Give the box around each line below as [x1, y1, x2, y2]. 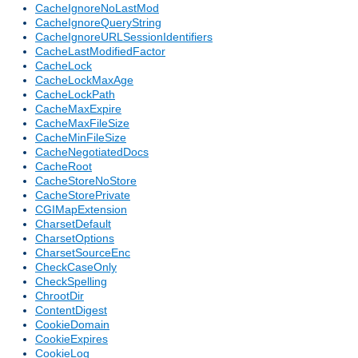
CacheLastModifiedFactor [35, 45, 165, 58]
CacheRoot [35, 160, 92, 173]
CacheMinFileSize [35, 131, 126, 145]
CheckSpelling [35, 275, 107, 288]
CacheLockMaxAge [35, 74, 133, 87]
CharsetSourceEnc [35, 246, 130, 260]
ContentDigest [35, 304, 107, 317]
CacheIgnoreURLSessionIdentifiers [35, 30, 213, 44]
